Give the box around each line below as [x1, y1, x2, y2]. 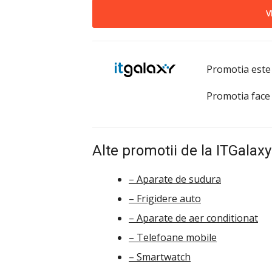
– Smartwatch [129, 250, 191, 263]
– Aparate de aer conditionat [129, 211, 258, 225]
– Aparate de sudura [129, 172, 221, 186]
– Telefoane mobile [129, 230, 217, 244]
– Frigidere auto [129, 191, 201, 205]
